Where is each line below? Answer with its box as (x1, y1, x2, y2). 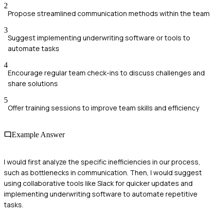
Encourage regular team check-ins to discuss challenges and (8, 68, 205, 78)
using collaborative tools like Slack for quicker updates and (4, 178, 193, 188)
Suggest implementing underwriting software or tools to (8, 33, 190, 43)
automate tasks (8, 44, 59, 54)
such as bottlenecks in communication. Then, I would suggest (4, 167, 202, 177)
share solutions (8, 79, 58, 89)
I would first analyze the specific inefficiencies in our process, (4, 157, 200, 166)
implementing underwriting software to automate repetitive (4, 189, 198, 199)
